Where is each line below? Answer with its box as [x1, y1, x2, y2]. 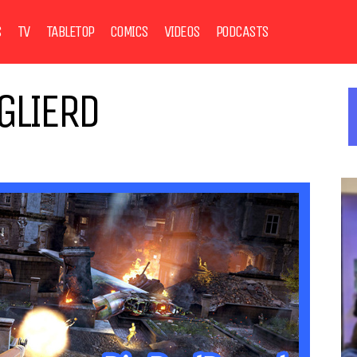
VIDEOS [163, 22, 200, 41]
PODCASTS [215, 22, 269, 41]
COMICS [109, 22, 148, 41]
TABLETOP [45, 22, 94, 41]
